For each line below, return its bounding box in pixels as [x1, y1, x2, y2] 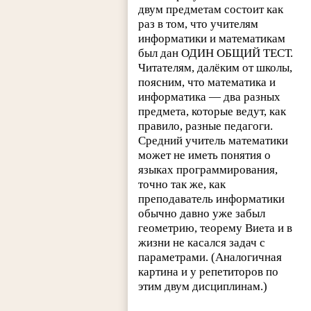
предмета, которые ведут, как [138, 105, 287, 119]
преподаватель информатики [138, 192, 285, 206]
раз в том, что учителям [138, 17, 259, 31]
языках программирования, [138, 163, 278, 177]
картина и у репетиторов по [138, 265, 279, 279]
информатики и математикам [138, 32, 286, 46]
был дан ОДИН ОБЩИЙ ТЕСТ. [138, 47, 294, 60]
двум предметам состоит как [138, 3, 284, 17]
